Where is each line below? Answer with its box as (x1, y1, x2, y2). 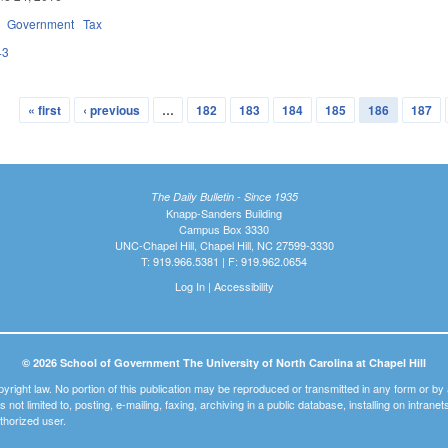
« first (28, 100, 62, 119)
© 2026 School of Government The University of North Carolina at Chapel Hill (22, 355, 426, 371)
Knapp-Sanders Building (166, 205, 282, 222)
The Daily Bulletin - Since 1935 (150, 189, 298, 205)
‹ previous (83, 100, 141, 119)
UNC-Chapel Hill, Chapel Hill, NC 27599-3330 (114, 237, 334, 254)
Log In (174, 277, 205, 294)
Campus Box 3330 (179, 221, 269, 238)
